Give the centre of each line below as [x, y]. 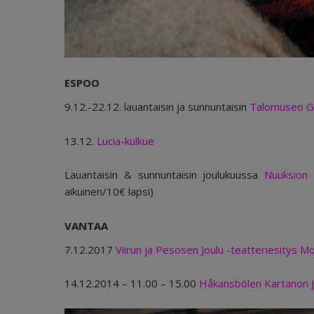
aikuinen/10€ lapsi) [109, 192]
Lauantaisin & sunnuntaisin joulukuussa [165, 175]
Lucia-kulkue [125, 141]
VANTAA [86, 225]
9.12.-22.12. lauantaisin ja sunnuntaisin [157, 107]
